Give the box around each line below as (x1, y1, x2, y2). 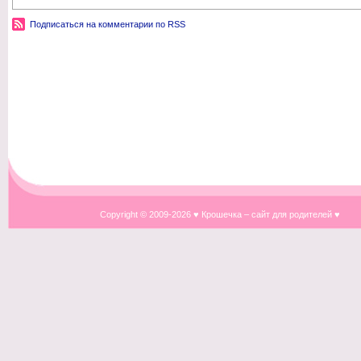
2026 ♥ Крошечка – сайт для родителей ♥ (172, 210, 340, 219)
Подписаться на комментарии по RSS (30, 19, 185, 29)
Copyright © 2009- (100, 210, 172, 219)
